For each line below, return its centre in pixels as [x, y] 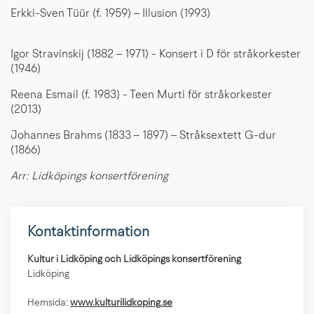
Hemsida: [49, 303]
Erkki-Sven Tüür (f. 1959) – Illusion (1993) [157, 14]
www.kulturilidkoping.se [121, 303]
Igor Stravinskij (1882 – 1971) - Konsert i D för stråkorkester [156, 55]
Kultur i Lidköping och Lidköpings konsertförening [134, 260]
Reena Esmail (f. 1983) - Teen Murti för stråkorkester [141, 96]
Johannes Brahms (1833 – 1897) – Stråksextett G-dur [145, 136]
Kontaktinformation [88, 233]
